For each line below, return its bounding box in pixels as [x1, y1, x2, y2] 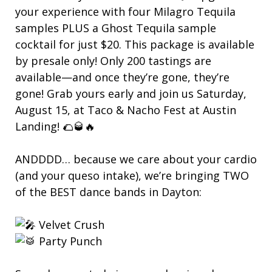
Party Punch [36, 234, 102, 249]
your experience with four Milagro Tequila [15, 4, 236, 19]
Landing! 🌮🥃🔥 [15, 119, 95, 134]
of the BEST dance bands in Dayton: [15, 185, 202, 200]
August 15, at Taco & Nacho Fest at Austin [15, 103, 236, 118]
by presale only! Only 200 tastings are [15, 53, 211, 69]
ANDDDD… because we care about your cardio [15, 152, 257, 167]
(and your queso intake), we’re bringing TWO [15, 168, 249, 183]
